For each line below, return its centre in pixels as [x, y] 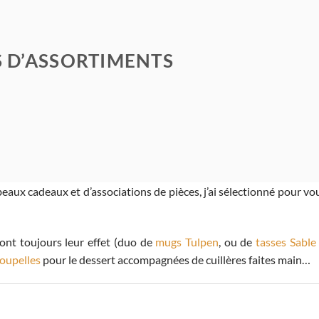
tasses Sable [286, 241]
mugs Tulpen [187, 241]
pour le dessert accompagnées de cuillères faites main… [177, 259]
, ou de [237, 241]
